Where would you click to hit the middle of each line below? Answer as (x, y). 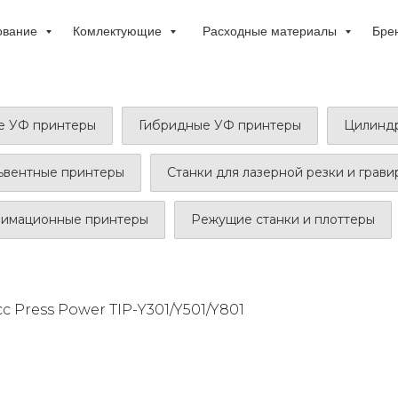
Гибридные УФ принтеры (219, 125)
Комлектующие (119, 31)
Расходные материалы (271, 31)
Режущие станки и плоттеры (283, 219)
